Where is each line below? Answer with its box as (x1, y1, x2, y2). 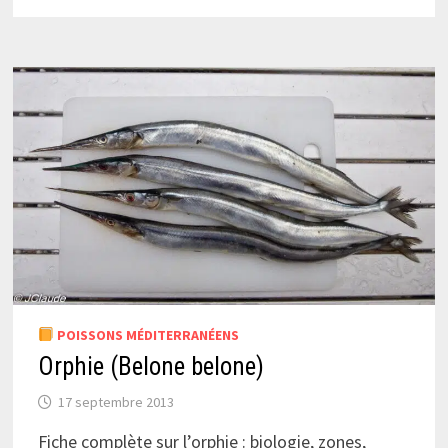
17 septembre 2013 (57, 392, 174, 411)
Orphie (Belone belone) (37, 351, 264, 381)
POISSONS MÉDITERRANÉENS (53, 325, 239, 344)
